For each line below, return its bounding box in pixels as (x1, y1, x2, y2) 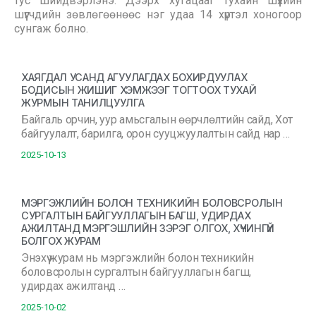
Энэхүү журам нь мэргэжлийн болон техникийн (21, 251, 254, 265)
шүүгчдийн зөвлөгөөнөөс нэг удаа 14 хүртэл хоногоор (14, 8, 302, 21)
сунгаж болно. (14, 22, 88, 35)
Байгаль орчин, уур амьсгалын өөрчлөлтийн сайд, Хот (21, 113, 293, 126)
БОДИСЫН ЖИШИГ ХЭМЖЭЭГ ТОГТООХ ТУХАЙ (21, 84, 257, 96)
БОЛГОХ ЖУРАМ (21, 235, 101, 247)
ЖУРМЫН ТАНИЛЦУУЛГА (21, 97, 145, 109)
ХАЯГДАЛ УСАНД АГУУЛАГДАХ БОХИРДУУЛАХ (21, 71, 248, 83)
